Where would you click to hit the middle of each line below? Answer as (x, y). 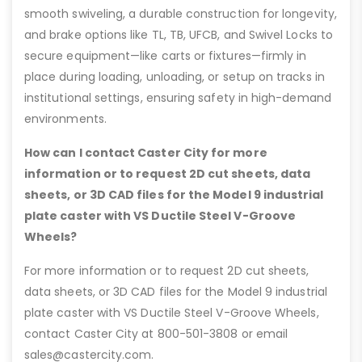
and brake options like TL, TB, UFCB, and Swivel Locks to (179, 35)
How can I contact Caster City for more (146, 153)
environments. (65, 119)
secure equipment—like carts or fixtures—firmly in (166, 56)
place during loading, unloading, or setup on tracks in (175, 77)
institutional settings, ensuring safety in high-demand (178, 98)
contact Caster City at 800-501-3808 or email (156, 334)
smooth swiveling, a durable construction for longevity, (181, 14)
